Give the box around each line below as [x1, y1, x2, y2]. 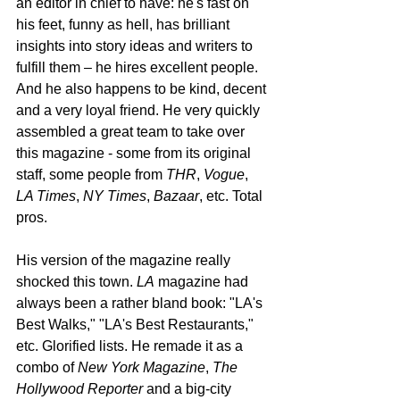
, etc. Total [199, 187, 266, 204]
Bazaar [154, 187, 199, 204]
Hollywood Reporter [16, 380, 143, 396]
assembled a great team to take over [16, 123, 248, 139]
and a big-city [143, 380, 235, 396]
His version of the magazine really [16, 252, 234, 268]
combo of [16, 359, 78, 375]
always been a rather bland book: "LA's [16, 295, 266, 311]
